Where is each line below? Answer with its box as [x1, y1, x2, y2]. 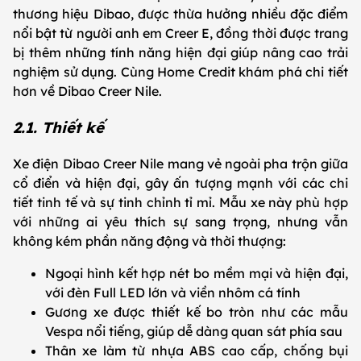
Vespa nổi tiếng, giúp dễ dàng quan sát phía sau [45, 322, 346, 339]
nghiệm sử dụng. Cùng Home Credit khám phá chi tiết [13, 64, 348, 81]
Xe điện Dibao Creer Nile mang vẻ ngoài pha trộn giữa [13, 155, 348, 172]
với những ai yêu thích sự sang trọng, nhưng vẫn [13, 213, 348, 230]
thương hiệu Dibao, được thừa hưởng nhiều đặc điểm [13, 6, 348, 23]
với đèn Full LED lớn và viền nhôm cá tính [45, 284, 304, 301]
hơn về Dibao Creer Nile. [13, 83, 165, 100]
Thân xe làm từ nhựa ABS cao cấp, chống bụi [45, 342, 348, 359]
